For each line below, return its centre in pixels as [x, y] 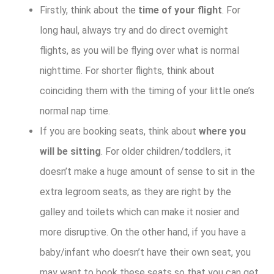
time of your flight [180, 10]
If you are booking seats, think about [119, 131]
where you [222, 131]
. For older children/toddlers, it [166, 152]
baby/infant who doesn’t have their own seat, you [145, 253]
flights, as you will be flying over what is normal [139, 51]
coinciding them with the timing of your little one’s [147, 91]
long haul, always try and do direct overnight [134, 31]
